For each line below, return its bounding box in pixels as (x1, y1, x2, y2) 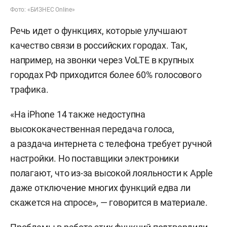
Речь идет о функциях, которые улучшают (10, 25, 187, 36)
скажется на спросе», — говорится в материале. (10, 197, 208, 208)
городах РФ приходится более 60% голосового (10, 69, 202, 80)
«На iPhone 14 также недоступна (10, 108, 145, 120)
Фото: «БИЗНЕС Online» (10, 6, 75, 13)
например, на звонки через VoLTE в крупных (10, 54, 194, 65)
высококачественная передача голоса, (10, 123, 174, 134)
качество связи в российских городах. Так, (10, 40, 187, 51)
